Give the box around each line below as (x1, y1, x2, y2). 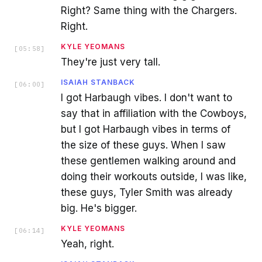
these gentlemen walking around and (61, 154, 236, 167)
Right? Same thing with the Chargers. (61, 4, 237, 16)
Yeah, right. (61, 237, 114, 250)
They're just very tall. (61, 56, 160, 68)
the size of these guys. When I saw (61, 139, 226, 151)
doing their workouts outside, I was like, (61, 170, 247, 182)
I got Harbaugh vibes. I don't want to (61, 91, 232, 104)
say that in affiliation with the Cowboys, (61, 107, 247, 119)
